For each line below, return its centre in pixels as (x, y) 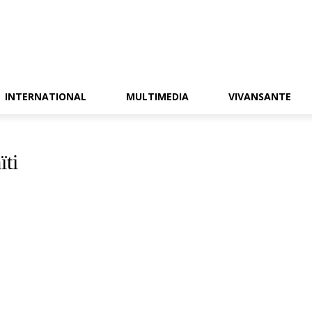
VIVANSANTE (260, 96)
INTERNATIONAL (46, 96)
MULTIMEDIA (157, 96)
